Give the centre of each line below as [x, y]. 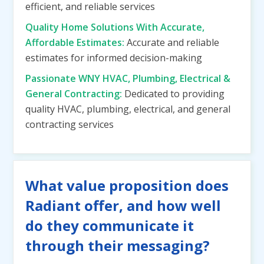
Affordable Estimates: [76, 42]
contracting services [70, 124]
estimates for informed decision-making [114, 58]
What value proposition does [127, 185]
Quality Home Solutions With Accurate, [115, 27]
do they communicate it [110, 225]
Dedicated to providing [174, 94]
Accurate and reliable [173, 42]
